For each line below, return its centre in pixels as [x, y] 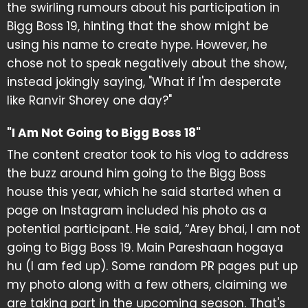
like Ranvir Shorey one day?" [89, 100]
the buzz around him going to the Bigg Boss [136, 173]
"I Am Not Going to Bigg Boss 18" [104, 133]
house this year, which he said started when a [144, 192]
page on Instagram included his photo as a [137, 210]
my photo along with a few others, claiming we [147, 285]
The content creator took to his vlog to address [148, 155]
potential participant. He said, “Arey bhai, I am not [154, 229]
